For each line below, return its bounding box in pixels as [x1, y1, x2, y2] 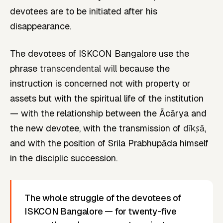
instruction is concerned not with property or [10, 77, 191, 89]
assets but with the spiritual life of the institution [10, 92, 204, 104]
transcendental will [40, 62, 117, 74]
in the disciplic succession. [10, 152, 117, 164]
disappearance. [10, 20, 71, 32]
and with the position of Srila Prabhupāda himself [10, 137, 209, 149]
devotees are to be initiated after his [10, 5, 157, 17]
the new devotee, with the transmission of [10, 122, 183, 134]
